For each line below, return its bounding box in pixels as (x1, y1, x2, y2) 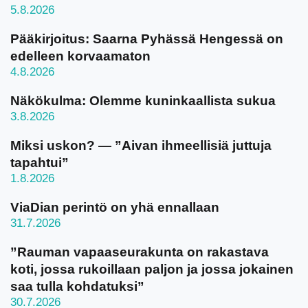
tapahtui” (10, 155, 69, 170)
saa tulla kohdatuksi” (10, 279, 144, 294)
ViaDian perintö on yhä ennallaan (10, 200, 219, 214)
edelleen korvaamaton (10, 49, 151, 63)
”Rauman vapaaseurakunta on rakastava (10, 245, 269, 259)
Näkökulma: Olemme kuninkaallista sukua (10, 93, 276, 108)
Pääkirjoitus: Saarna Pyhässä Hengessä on (10, 32, 283, 46)
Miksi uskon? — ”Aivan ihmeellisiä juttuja (10, 138, 272, 153)
